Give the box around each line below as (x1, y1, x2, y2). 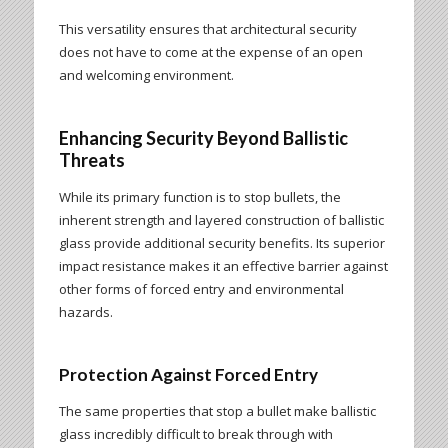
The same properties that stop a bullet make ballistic (58, 402, 376, 421)
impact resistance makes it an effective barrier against (58, 257, 388, 276)
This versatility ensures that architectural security (58, 20, 357, 39)
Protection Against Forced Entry (58, 364, 318, 386)
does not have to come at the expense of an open (58, 43, 363, 62)
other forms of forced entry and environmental (58, 280, 344, 299)
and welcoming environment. (58, 66, 234, 85)
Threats (58, 149, 125, 172)
